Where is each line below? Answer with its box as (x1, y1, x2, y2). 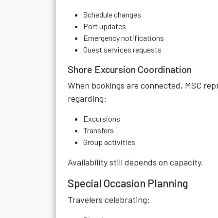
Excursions (83, 114, 120, 123)
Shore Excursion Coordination (68, 63, 192, 75)
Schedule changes (83, 10, 141, 19)
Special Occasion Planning (68, 177, 188, 189)
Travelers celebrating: (68, 194, 150, 205)
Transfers (83, 126, 114, 135)
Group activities (83, 137, 135, 146)
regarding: (68, 93, 107, 104)
